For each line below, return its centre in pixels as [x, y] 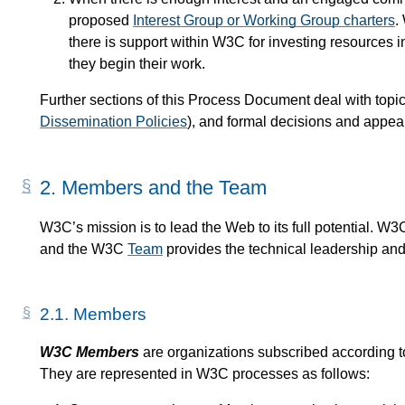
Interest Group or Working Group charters [264, 20]
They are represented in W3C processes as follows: [205, 373]
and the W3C [84, 249]
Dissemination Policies [113, 121]
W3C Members [89, 352]
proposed [101, 20]
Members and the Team [164, 187]
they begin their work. [137, 63]
